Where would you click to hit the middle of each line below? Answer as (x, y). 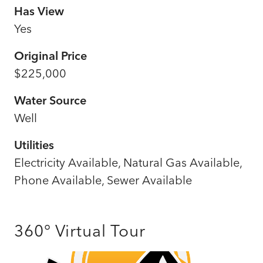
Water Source (50, 100)
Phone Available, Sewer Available (103, 180)
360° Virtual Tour (80, 230)
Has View (39, 11)
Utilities (34, 144)
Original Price (50, 55)
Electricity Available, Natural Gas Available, (128, 162)
